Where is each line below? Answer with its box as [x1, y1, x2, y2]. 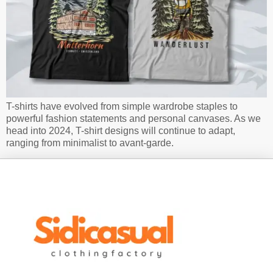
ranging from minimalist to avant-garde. [6, 138, 174, 149]
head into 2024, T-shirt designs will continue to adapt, [6, 126, 235, 136]
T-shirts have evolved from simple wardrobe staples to [6, 101, 238, 112]
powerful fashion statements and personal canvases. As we [6, 113, 261, 124]
